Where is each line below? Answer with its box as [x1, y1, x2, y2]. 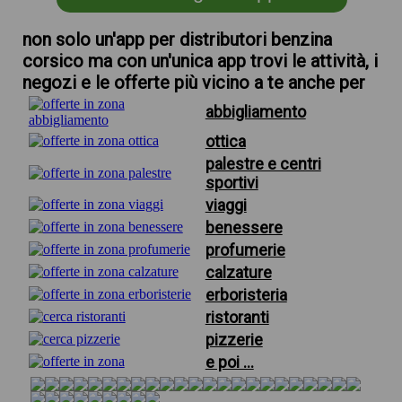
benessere [205, 218, 283, 237]
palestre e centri [205, 154, 321, 173]
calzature [205, 263, 272, 282]
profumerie [205, 240, 285, 259]
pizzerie [205, 330, 263, 349]
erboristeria [205, 285, 287, 304]
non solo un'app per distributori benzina [22, 29, 332, 50]
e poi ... [205, 353, 254, 371]
